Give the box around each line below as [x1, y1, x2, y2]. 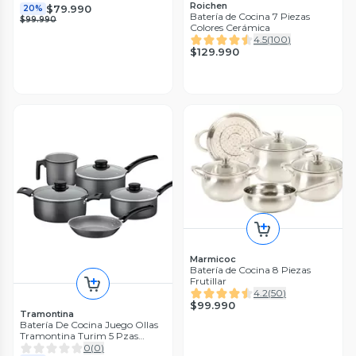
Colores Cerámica [190, 21, 270, 34]
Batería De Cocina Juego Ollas [20, 319, 158, 331]
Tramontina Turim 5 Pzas [20, 330, 138, 342]
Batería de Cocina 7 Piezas [190, 10, 310, 23]
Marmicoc [190, 253, 236, 265]
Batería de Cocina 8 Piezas [190, 264, 311, 277]
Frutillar [190, 275, 226, 288]
